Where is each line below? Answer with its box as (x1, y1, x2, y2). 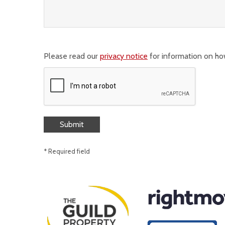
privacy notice (100, 51, 148, 61)
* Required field (44, 148, 90, 156)
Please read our (44, 51, 100, 61)
